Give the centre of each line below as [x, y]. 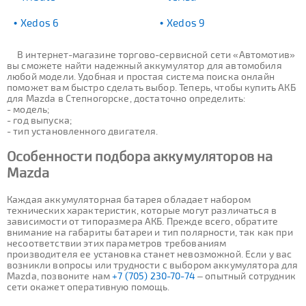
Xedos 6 [40, 23]
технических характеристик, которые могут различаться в [142, 210]
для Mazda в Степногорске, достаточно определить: [126, 98]
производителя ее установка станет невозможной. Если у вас [150, 254]
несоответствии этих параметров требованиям [117, 243]
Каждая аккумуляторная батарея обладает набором [129, 199]
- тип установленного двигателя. [83, 131]
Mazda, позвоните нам [60, 276]
